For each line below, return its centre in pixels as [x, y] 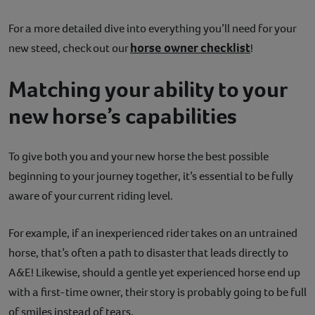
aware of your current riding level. [92, 195]
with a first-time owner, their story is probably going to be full [157, 292]
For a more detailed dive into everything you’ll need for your [152, 28]
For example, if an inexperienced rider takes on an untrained [153, 233]
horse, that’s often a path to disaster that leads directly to [148, 252]
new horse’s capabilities [123, 116]
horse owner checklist [190, 47]
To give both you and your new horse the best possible [139, 156]
